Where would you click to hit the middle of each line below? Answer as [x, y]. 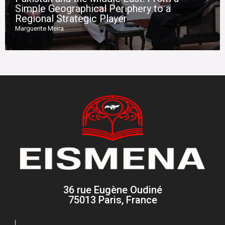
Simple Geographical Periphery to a [93, 8]
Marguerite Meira [39, 28]
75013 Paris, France [113, 200]
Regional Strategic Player [71, 18]
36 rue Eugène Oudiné [113, 190]
